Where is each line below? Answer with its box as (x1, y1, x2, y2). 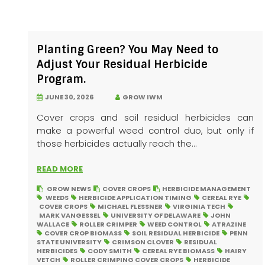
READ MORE (37, 163, 83, 174)
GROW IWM (120, 92, 163, 102)
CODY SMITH (88, 245, 132, 256)
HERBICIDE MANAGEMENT (162, 183, 251, 193)
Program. (37, 72, 86, 86)
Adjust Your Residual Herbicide (37, 57, 208, 72)
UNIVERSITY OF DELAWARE (111, 210, 201, 220)
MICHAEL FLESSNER (98, 201, 163, 211)
